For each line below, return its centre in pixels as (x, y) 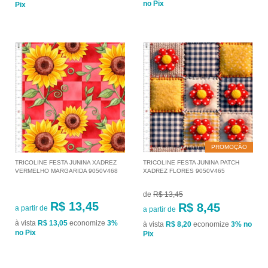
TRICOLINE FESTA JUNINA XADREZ (66, 163)
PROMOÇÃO (229, 147)
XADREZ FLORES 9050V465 (184, 171)
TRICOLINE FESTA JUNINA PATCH (191, 163)
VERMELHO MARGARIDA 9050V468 (66, 171)
